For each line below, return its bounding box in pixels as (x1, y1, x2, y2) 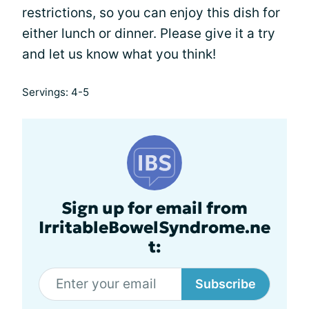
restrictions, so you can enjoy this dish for (22, 4, 280, 21)
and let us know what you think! (22, 46, 216, 62)
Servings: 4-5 (22, 85, 89, 99)
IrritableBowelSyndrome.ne (39, 217, 270, 238)
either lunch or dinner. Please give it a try (22, 25, 275, 41)
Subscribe (195, 276, 256, 291)
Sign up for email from (61, 197, 248, 219)
